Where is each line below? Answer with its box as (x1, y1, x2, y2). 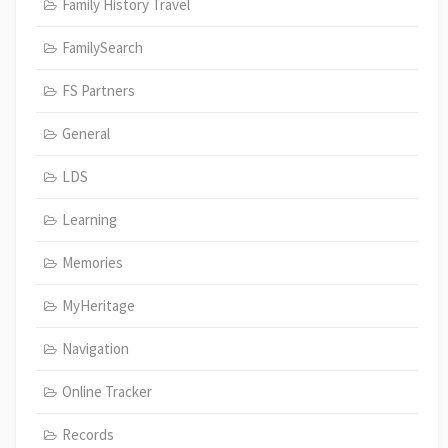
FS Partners (61, 80, 135, 100)
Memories (61, 252, 123, 272)
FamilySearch (61, 37, 143, 57)
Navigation (61, 338, 129, 358)
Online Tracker (61, 381, 152, 401)
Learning (61, 209, 117, 229)
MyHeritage (61, 295, 135, 315)
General (61, 123, 110, 143)
